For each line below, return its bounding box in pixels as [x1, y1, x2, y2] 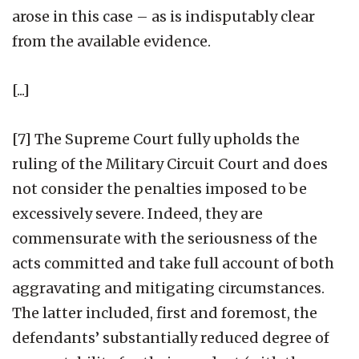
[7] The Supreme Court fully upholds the [12, 129, 300, 148]
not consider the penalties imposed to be [12, 179, 307, 198]
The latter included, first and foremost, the [12, 303, 317, 322]
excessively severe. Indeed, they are [12, 204, 263, 223]
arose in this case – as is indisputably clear [12, 6, 315, 26]
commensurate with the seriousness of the [12, 228, 317, 248]
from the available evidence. [12, 31, 211, 50]
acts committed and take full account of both [12, 253, 334, 272]
